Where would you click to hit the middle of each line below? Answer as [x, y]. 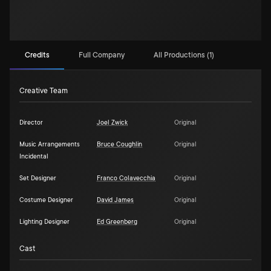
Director [31, 123]
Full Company [102, 55]
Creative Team [44, 91]
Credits [37, 55]
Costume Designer [46, 200]
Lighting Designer [44, 222]
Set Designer [38, 178]
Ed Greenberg [117, 222]
